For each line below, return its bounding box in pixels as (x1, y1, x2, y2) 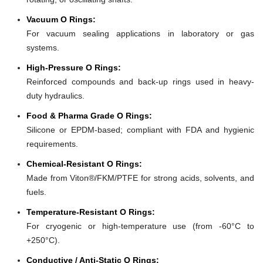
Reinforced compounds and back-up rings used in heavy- (26, 76, 254, 86)
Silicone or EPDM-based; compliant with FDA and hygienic (26, 124, 254, 134)
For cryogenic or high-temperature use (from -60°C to (26, 221, 254, 231)
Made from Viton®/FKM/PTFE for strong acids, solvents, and (26, 173, 254, 183)
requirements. (26, 139, 78, 149)
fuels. (26, 187, 46, 197)
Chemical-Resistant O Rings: (26, 159, 142, 168)
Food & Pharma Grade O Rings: (26, 110, 152, 120)
